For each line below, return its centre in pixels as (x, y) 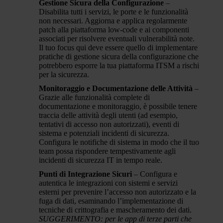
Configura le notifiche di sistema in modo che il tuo (119, 142)
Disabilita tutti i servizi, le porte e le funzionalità (113, 12)
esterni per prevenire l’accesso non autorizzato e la (117, 192)
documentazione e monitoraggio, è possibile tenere (118, 106)
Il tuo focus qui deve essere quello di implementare (118, 48)
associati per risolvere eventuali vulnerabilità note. (117, 39)
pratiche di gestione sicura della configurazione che (119, 56)
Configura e (159, 174)
